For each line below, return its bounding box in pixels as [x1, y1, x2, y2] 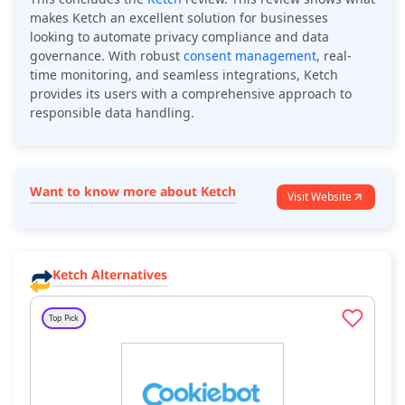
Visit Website [287, 188, 352, 204]
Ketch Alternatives [52, 265, 167, 283]
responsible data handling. [30, 103, 194, 121]
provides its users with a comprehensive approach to [30, 84, 352, 102]
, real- [316, 46, 352, 64]
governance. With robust [30, 46, 184, 64]
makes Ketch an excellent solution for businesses [30, 8, 328, 26]
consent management [184, 46, 316, 64]
